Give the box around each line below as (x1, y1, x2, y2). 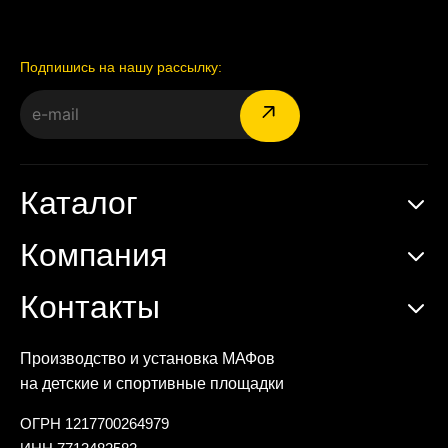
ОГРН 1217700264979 (20, 415, 169, 433)
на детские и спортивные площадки (20, 375, 284, 393)
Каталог (20, 185, 138, 222)
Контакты (20, 289, 160, 326)
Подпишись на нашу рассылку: (20, 59, 222, 76)
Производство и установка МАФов (20, 350, 275, 368)
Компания (20, 237, 167, 274)
